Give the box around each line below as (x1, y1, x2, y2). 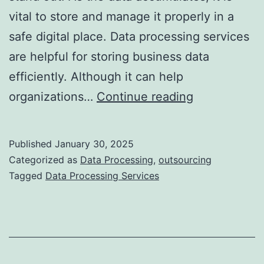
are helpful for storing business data (9, 49, 209, 64)
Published (9, 137, 55, 150)
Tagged (9, 169, 45, 181)
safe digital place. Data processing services (9, 29, 249, 44)
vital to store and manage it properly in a (9, 9, 234, 24)
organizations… (9, 89, 97, 104)
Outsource (193, 189, 250, 203)
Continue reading (97, 89, 193, 104)
